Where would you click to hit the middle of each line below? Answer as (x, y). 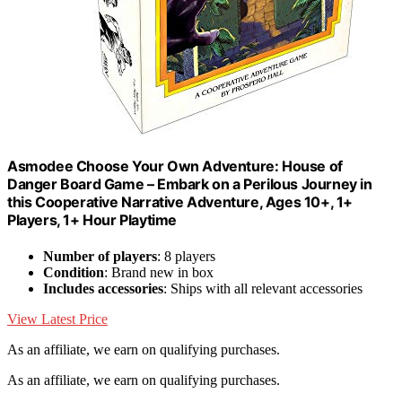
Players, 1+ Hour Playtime (92, 220)
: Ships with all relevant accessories (263, 288)
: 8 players (186, 256)
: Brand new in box (159, 272)
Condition (74, 272)
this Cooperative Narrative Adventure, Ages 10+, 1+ (180, 202)
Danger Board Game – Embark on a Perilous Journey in (190, 184)
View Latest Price (57, 319)
